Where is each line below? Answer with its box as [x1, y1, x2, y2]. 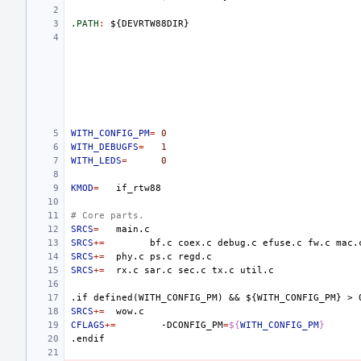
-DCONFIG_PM [161, 320, 223, 330]
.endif [71, 334, 105, 344]
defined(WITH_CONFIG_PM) [93, 293, 223, 303]
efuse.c [263, 238, 302, 248]
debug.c [218, 238, 257, 248]
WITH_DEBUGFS [71, 142, 139, 152]
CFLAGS [71, 320, 105, 330]
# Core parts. [71, 210, 144, 221]
